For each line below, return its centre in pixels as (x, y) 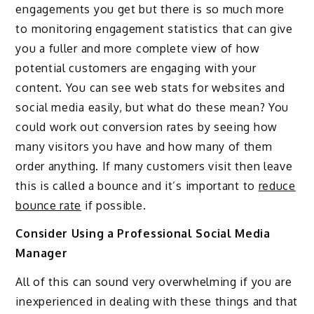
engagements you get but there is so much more (150, 9)
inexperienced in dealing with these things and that (157, 302)
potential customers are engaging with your (136, 68)
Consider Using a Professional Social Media (143, 234)
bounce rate (49, 205)
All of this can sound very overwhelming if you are (154, 282)
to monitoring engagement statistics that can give (154, 28)
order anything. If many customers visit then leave (154, 166)
